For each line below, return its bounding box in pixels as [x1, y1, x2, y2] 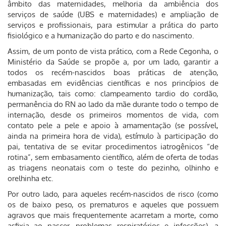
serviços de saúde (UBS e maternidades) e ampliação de [8, 10, 218, 19]
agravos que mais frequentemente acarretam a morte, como [8, 210, 218, 220]
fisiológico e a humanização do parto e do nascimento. [8, 31, 194, 40]
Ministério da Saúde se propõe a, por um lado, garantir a [8, 57, 218, 67]
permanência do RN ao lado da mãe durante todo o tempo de [8, 99, 218, 109]
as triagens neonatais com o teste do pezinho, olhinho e [8, 163, 218, 173]
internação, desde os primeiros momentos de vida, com [8, 110, 218, 120]
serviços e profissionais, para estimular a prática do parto [8, 20, 218, 30]
